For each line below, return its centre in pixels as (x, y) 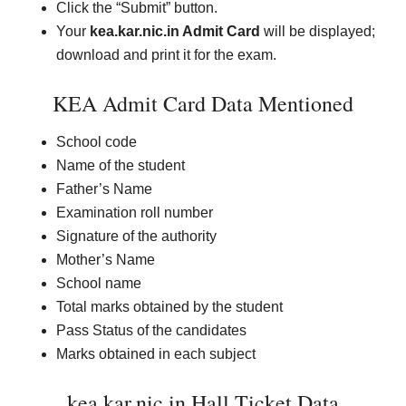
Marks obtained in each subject (156, 354)
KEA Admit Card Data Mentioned (203, 103)
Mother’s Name (106, 260)
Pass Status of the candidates (152, 330)
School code (97, 142)
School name (99, 283)
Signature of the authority (137, 236)
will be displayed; (318, 31)
